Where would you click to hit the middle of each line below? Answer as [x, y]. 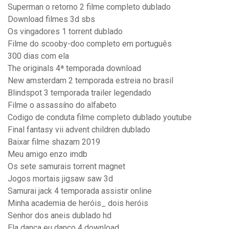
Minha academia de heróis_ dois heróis [78, 203]
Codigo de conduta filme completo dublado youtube [100, 118]
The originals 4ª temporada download [74, 68]
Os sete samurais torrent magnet [66, 167]
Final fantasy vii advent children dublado [79, 130]
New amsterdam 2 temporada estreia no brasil [90, 81]
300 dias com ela [38, 56]
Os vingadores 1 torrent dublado [65, 32]
